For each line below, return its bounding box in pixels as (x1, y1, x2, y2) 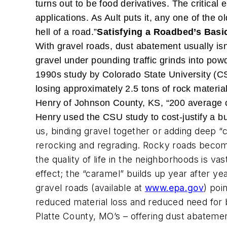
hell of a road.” (35, 27, 97, 37)
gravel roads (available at (35, 182, 145, 193)
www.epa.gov (144, 182, 204, 193)
